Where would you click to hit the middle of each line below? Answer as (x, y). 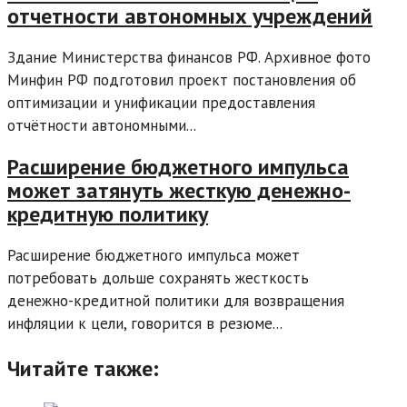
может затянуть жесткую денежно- (179, 190)
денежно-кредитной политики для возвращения (176, 300)
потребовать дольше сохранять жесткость (158, 278)
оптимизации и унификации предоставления (161, 103)
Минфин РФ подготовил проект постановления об (182, 80)
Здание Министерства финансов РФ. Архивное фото (189, 57)
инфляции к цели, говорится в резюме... (145, 323)
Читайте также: (83, 368)
